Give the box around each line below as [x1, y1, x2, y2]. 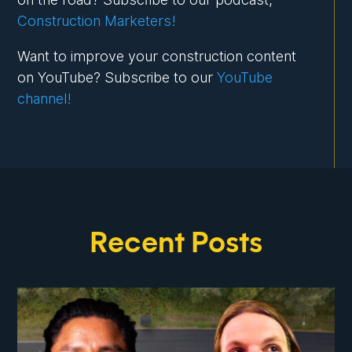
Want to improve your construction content [17, 48, 297, 65]
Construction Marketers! [17, 13, 177, 30]
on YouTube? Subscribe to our [17, 69, 218, 86]
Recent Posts [90, 229, 262, 258]
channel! [17, 90, 72, 108]
